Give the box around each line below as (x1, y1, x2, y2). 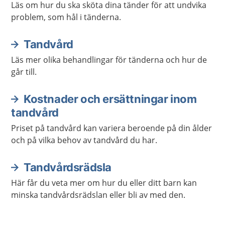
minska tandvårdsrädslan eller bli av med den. (11, 189, 185, 200)
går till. (11, 66, 37, 77)
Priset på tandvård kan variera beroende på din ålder (11, 123, 212, 134)
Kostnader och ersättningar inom (24, 92, 197, 105)
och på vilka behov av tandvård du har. (11, 135, 157, 146)
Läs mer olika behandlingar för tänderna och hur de (11, 54, 207, 65)
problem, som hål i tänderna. (11, 12, 121, 23)
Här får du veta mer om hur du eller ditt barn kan (11, 177, 197, 188)
